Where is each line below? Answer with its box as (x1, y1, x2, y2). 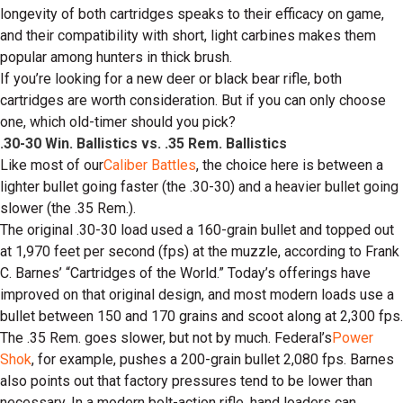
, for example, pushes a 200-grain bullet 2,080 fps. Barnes (31, 351, 394, 368)
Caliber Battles (103, 157, 196, 174)
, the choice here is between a (196, 157, 383, 174)
